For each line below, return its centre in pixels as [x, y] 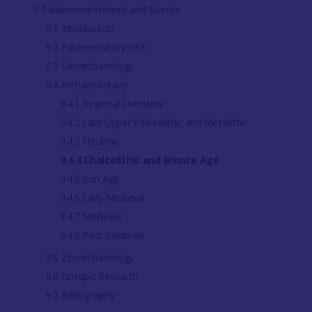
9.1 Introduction [80, 28]
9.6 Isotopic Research [92, 276]
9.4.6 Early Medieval [102, 197]
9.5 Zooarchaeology [89, 257]
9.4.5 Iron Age [89, 178]
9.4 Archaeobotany [87, 84]
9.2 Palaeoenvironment [96, 47]
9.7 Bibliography [80, 295]
